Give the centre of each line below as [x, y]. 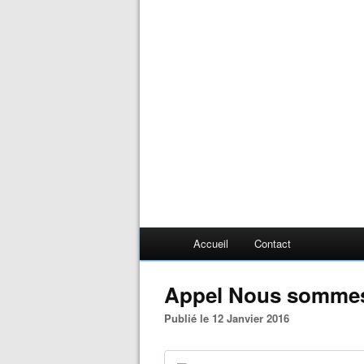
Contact [273, 243]
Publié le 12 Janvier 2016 [230, 318]
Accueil [211, 243]
